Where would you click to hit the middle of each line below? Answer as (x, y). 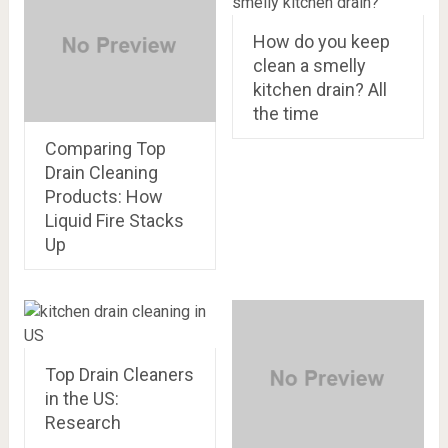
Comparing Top (105, 148)
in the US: (81, 398)
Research (82, 422)
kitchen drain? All (319, 89)
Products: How (103, 196)
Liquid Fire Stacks (114, 220)
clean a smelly (309, 65)
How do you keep (321, 41)
